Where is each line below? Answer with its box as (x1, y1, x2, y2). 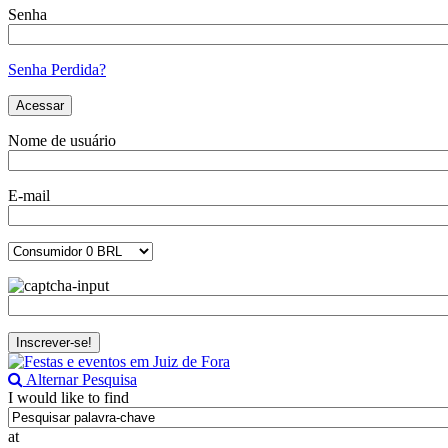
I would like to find (8, 389, 129, 407)
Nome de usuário (8, 132, 116, 150)
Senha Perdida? (8, 61, 106, 79)
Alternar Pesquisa (23, 371, 137, 389)
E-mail (8, 187, 50, 205)
